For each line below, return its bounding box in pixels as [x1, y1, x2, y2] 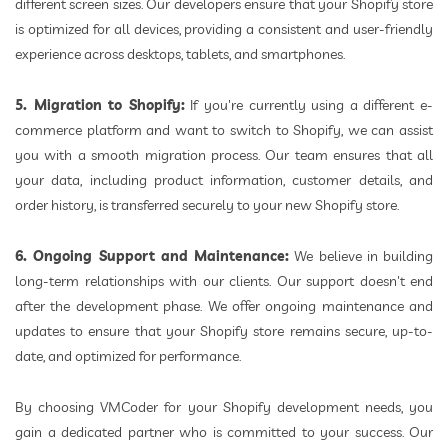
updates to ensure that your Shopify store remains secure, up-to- [15, 322, 433, 341]
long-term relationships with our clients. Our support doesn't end [15, 272, 433, 291]
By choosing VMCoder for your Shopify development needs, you [15, 398, 433, 417]
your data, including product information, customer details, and [15, 171, 433, 190]
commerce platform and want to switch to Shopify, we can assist [15, 121, 433, 140]
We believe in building [289, 247, 433, 266]
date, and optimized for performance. [15, 347, 241, 366]
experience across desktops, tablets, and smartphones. [15, 45, 345, 64]
